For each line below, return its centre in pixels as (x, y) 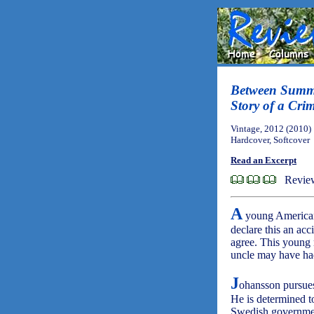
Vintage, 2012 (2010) (271, 129)
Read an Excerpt (264, 161)
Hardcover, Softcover (270, 140)
